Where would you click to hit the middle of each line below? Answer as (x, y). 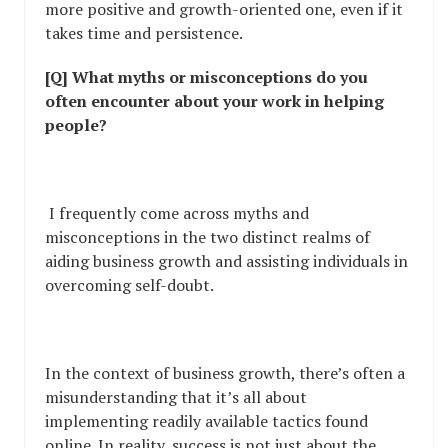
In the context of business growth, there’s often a (225, 373)
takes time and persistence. (144, 33)
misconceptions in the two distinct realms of (207, 237)
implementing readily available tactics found (206, 421)
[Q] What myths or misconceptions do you (206, 77)
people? (76, 125)
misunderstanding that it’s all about (176, 397)
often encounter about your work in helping (214, 101)
